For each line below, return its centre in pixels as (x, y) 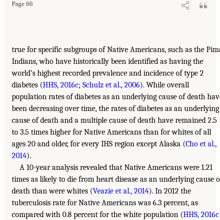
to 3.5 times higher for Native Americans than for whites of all (111, 132)
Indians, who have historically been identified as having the (108, 62)
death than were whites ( (52, 191)
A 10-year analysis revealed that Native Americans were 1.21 (116, 168)
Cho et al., (201, 144)
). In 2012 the (170, 191)
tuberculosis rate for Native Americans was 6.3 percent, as (105, 203)
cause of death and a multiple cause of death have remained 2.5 (114, 121)
